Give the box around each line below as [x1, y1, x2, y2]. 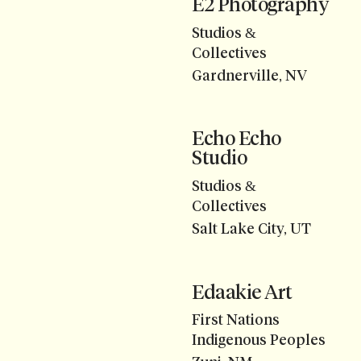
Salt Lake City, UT [192, 220, 311, 239]
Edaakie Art [192, 280, 293, 304]
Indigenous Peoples [192, 330, 326, 349]
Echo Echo [192, 127, 281, 151]
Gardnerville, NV [192, 67, 307, 85]
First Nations [192, 310, 280, 329]
